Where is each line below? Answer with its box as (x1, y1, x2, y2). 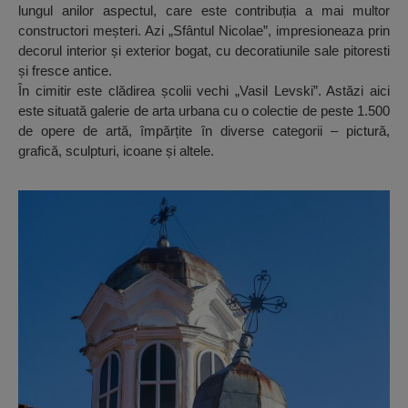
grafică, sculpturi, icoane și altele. (18, 143, 214, 159)
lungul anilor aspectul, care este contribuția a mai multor (18, 3, 390, 19)
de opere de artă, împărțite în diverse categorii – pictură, (18, 123, 390, 139)
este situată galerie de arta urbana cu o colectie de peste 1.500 (18, 103, 390, 119)
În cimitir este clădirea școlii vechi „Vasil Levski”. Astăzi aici (18, 83, 390, 99)
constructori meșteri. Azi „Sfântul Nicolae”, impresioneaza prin (18, 23, 390, 39)
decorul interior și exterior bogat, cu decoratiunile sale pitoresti (18, 43, 390, 59)
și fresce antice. (18, 63, 112, 79)
